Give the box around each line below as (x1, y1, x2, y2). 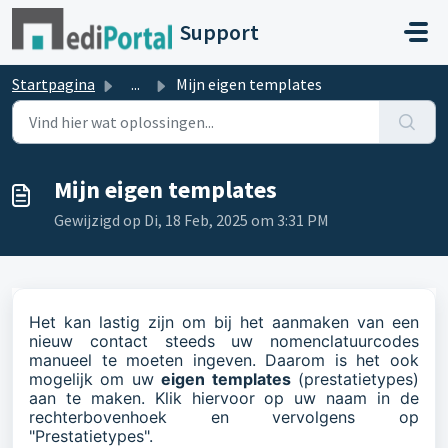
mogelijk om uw (29, 369, 162, 389)
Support (180, 18, 259, 46)
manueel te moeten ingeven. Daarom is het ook (29, 350, 419, 370)
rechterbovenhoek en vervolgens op (29, 407, 419, 427)
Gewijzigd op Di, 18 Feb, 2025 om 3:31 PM (54, 210, 329, 230)
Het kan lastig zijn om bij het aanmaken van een (29, 312, 419, 332)
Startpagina (12, 74, 95, 94)
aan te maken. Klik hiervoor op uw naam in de (29, 388, 419, 408)
